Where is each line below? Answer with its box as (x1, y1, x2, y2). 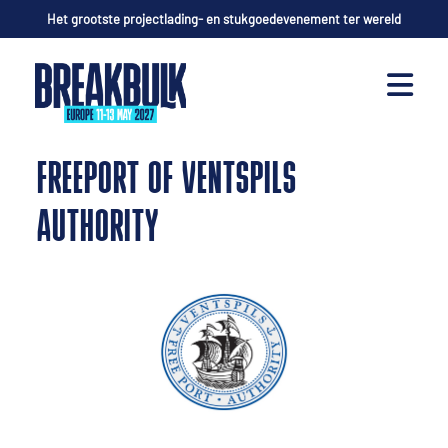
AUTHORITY (37, 207, 160, 252)
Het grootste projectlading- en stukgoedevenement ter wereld (47, 11, 401, 27)
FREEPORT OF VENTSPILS (37, 159, 298, 204)
